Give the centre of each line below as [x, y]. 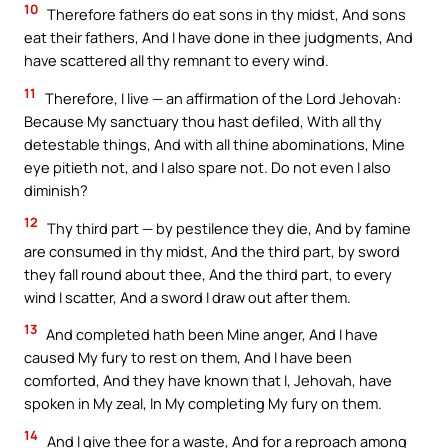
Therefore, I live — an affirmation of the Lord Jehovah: [221, 97]
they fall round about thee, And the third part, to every [208, 273]
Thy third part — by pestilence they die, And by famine [227, 227]
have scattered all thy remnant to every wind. [176, 60]
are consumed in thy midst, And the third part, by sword [212, 250]
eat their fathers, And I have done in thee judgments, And [218, 37]
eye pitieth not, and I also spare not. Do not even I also [207, 166]
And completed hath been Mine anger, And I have [210, 334]
